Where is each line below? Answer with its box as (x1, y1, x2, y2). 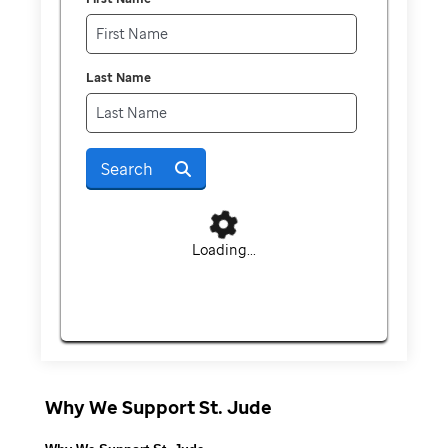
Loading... (192, 240, 256, 259)
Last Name (86, 68, 152, 86)
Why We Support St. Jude (44, 395, 272, 419)
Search (101, 157, 154, 180)
